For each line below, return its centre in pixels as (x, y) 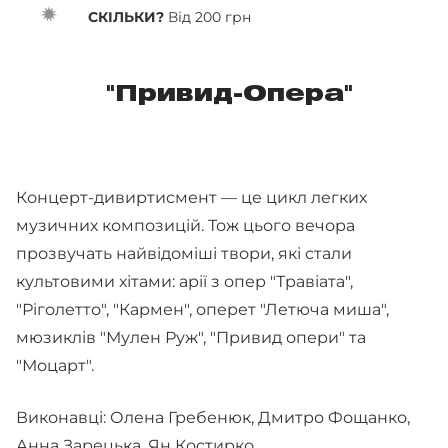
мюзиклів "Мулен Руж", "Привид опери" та (191, 337)
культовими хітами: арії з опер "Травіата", (184, 281)
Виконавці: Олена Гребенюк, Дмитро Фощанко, (213, 417)
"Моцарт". (55, 365)
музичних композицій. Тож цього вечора (185, 225)
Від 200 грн (207, 17)
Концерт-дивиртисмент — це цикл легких (191, 197)
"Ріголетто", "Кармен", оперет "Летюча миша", (202, 309)
